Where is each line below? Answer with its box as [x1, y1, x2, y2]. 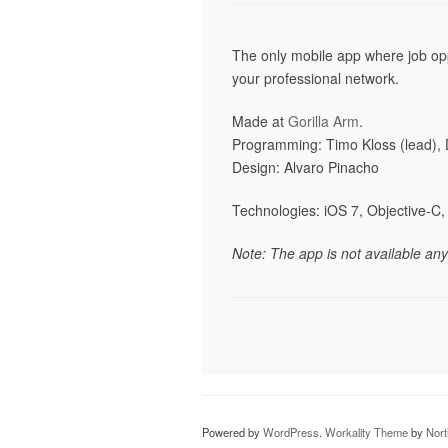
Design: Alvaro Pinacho [232, 157, 379, 177]
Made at [232, 111, 288, 131]
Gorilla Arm [288, 111, 359, 131]
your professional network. [232, 68, 399, 88]
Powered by [202, 424, 263, 440]
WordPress [263, 424, 319, 440]
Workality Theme [325, 424, 408, 440]
